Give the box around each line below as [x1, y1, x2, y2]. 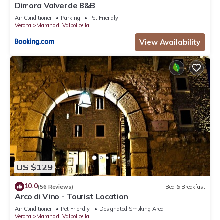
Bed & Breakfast [165, 183, 205, 190]
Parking [61, 14, 80, 21]
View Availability [139, 37, 200, 47]
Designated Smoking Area [99, 205, 164, 213]
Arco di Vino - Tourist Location [15, 192, 129, 202]
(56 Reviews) [38, 183, 73, 190]
